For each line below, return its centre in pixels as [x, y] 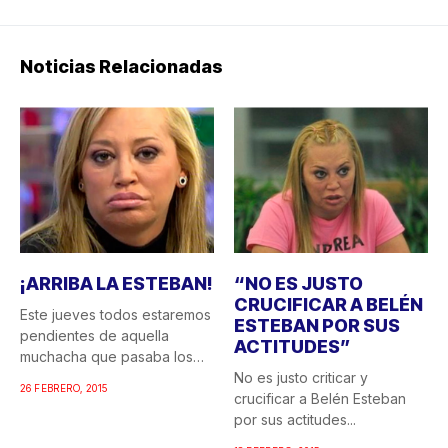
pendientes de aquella [94, 335]
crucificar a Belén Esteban [320, 398]
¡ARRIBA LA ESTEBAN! [116, 283]
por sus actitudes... [295, 419]
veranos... [51, 377]
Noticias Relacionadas [121, 67]
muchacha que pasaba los [106, 356]
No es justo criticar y [301, 377]
